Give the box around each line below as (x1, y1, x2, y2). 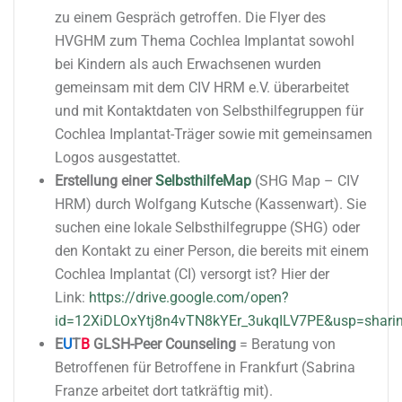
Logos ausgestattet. (55, 148, 180, 166)
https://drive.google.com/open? (89, 288, 289, 306)
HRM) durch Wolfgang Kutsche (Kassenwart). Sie (55, 195, 366, 213)
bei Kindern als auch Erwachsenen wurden (55, 55, 321, 73)
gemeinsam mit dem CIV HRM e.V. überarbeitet (55, 78, 349, 96)
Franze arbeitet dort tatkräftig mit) (55, 381, 269, 399)
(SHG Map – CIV (255, 171, 359, 189)
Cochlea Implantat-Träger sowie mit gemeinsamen (55, 125, 372, 143)
